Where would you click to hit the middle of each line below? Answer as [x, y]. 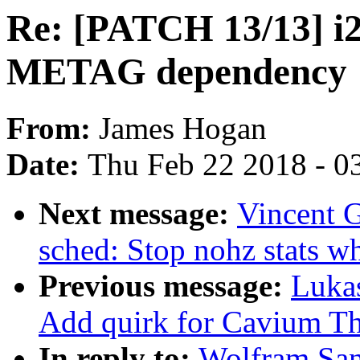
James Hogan [183, 129]
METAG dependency [177, 72]
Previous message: [165, 286]
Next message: [138, 214]
